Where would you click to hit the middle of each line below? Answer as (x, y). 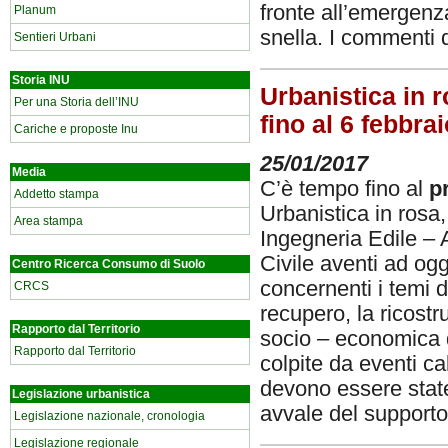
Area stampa (48, 221)
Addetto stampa (56, 194)
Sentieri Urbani (55, 37)
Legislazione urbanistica (81, 394)
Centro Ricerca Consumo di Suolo (108, 264)
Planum (35, 10)
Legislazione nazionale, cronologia (109, 416)
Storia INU (41, 80)
